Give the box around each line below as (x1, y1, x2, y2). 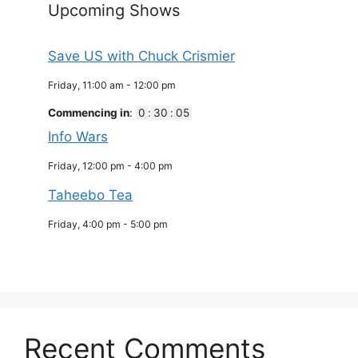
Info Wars (48, 129, 108, 145)
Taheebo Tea (48, 187, 133, 204)
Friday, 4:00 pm (48, 218, 121, 231)
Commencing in (48, 105, 129, 119)
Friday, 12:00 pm (48, 160, 125, 173)
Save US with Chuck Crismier (48, 47, 235, 64)
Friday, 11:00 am (48, 78, 124, 91)
